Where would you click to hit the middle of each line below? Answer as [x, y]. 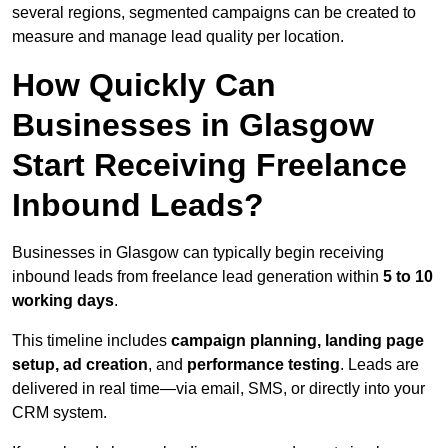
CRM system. [59, 413]
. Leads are [379, 365]
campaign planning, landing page [297, 341]
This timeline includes [91, 341]
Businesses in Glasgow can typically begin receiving [198, 253]
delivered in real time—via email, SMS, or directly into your [218, 389]
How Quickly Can [144, 85]
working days [63, 301]
